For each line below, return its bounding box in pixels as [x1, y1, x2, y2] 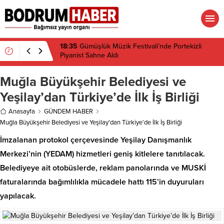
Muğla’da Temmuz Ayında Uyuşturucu [77, 41, 195, 50]
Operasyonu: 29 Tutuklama [60, 50, 143, 59]
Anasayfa [8, 107, 35, 115]
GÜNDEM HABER [44, 107, 93, 115]
